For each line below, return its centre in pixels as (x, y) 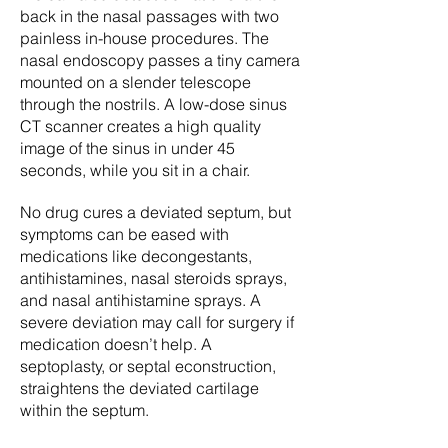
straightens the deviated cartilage (139, 388)
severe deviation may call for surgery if (157, 322)
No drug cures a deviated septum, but (155, 212)
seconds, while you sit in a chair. (135, 170)
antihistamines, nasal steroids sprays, (153, 278)
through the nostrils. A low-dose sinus (153, 104)
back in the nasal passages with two (149, 16)
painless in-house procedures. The (144, 38)
